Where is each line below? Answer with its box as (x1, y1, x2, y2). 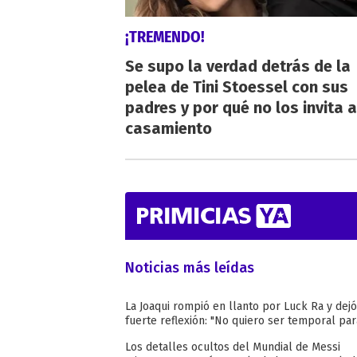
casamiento (125, 119, 212, 139)
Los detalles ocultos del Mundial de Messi (125, 340, 340, 355)
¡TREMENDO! (125, 27, 205, 47)
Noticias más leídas (125, 259, 254, 277)
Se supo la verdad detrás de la (125, 57, 351, 76)
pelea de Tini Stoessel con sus (125, 77, 348, 97)
